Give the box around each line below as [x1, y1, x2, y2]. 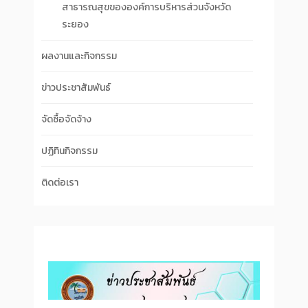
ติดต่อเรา [41, 175, 78, 190]
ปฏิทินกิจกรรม [41, 144, 98, 158]
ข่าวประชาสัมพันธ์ [41, 80, 111, 95]
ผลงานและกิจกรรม [41, 49, 117, 63]
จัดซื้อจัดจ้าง [41, 112, 91, 126]
